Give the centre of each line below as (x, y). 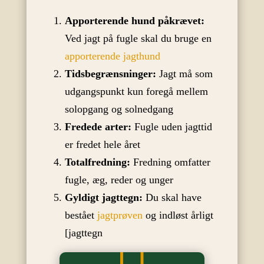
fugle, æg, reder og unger (119, 179)
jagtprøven (120, 215)
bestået (81, 215)
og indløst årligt (178, 215)
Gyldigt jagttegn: (103, 197)
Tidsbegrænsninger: (110, 73)
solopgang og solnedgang (119, 109)
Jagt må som (184, 73)
